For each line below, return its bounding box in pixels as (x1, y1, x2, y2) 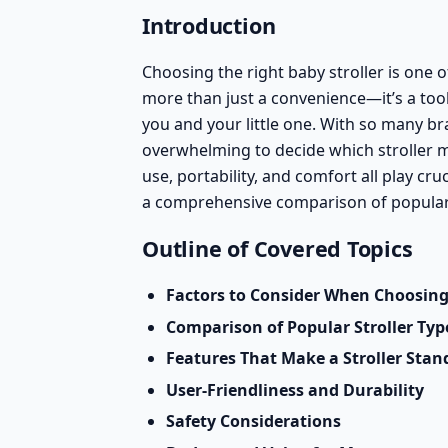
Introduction (142, 11, 276, 40)
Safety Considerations (166, 410, 341, 433)
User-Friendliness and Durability (166, 378, 424, 401)
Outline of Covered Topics (142, 234, 413, 263)
